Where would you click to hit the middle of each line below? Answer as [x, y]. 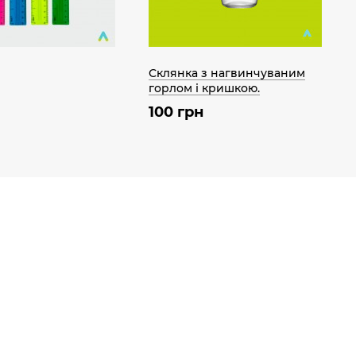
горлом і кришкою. [204, 88]
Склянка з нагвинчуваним [227, 73]
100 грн [176, 112]
